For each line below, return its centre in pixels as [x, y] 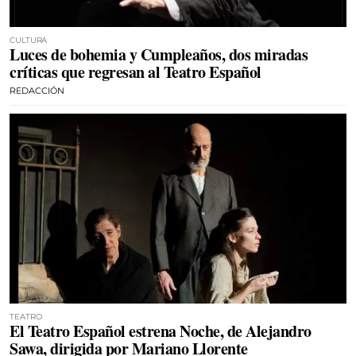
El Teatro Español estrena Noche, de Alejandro [161, 331]
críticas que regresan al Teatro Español [135, 72]
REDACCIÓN [37, 91]
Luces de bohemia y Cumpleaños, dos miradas [159, 54]
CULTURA [29, 40]
